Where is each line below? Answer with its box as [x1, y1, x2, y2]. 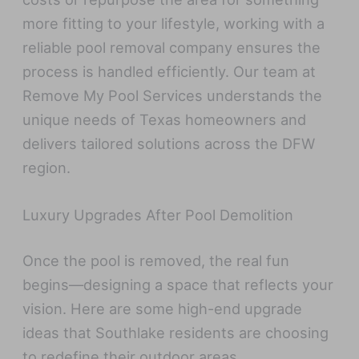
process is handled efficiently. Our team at [22, 62, 317, 80]
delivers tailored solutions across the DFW [22, 134, 316, 152]
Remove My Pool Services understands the [22, 86, 323, 104]
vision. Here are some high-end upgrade [22, 300, 303, 318]
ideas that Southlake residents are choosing [22, 324, 329, 342]
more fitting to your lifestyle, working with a [22, 14, 325, 32]
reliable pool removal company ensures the [22, 38, 321, 56]
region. [22, 158, 71, 176]
